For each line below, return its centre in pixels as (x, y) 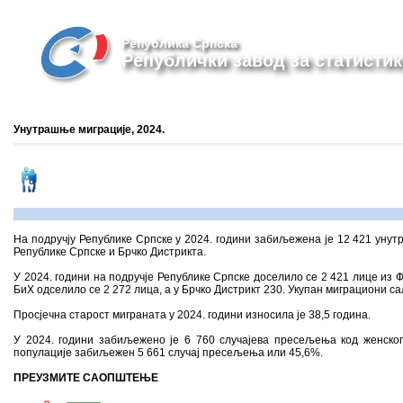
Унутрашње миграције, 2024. (89, 130)
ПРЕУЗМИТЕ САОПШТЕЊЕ (86, 378)
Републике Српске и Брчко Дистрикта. (110, 252)
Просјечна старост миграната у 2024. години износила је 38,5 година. (192, 315)
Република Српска (179, 43)
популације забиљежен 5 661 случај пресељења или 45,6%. (168, 353)
